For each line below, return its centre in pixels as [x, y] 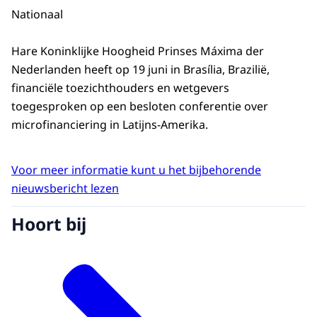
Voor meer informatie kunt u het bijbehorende [136, 170]
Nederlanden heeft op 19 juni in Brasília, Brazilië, [140, 70]
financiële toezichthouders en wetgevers [120, 88]
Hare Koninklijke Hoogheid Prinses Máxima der [138, 51]
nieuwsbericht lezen [65, 189]
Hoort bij [49, 224]
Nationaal [37, 14]
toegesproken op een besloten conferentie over [140, 106]
